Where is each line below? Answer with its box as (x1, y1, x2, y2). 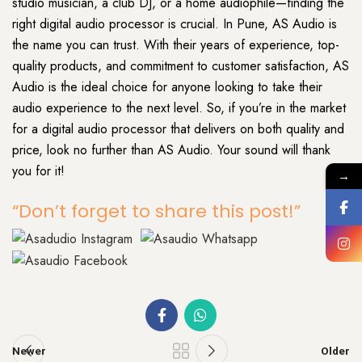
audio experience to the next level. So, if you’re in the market (12, 99, 346, 118)
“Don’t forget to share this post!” (12, 198, 301, 224)
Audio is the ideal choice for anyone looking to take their (12, 78, 322, 97)
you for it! (12, 162, 65, 181)
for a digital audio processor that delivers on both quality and (12, 120, 344, 139)
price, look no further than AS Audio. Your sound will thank (12, 141, 330, 160)
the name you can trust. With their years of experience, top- (12, 36, 339, 55)
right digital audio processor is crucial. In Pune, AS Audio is (12, 15, 337, 34)
